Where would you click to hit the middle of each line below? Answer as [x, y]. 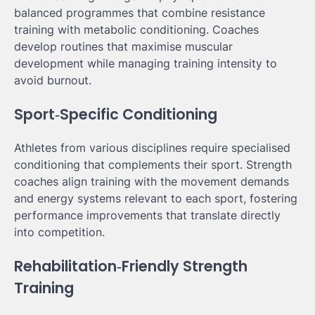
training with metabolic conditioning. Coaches [136, 29]
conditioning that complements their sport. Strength [153, 165]
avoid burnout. [53, 80]
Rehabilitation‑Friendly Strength [131, 266]
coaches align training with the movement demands [152, 182]
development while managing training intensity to [146, 63]
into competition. [59, 232]
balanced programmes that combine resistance [140, 12]
